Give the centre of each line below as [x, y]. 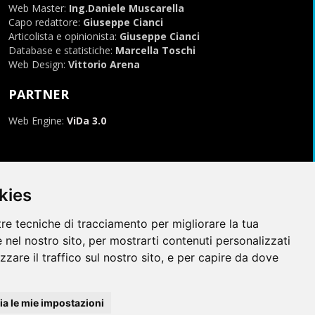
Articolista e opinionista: [64, 36]
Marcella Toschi [155, 50]
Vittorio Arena [104, 64]
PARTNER [38, 94]
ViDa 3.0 [86, 120]
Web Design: [38, 64]
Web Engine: [37, 120]
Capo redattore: [45, 22]
